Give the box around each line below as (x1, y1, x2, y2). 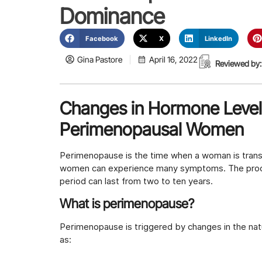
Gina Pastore (77, 54, 122, 65)
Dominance (60, 2, 165, 29)
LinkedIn (205, 34, 233, 43)
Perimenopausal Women (60, 118, 244, 140)
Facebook (85, 34, 118, 43)
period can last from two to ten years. (60, 175, 213, 187)
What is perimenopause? (60, 196, 194, 212)
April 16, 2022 (149, 54, 198, 65)
